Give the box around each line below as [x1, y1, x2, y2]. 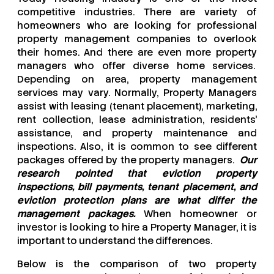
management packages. [17, 207, 144, 221]
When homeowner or [144, 207, 257, 221]
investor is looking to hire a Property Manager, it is [17, 221, 257, 234]
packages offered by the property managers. [17, 154, 240, 167]
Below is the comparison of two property [17, 257, 257, 271]
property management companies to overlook [17, 32, 257, 46]
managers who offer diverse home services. [17, 59, 257, 73]
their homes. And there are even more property [17, 46, 257, 59]
